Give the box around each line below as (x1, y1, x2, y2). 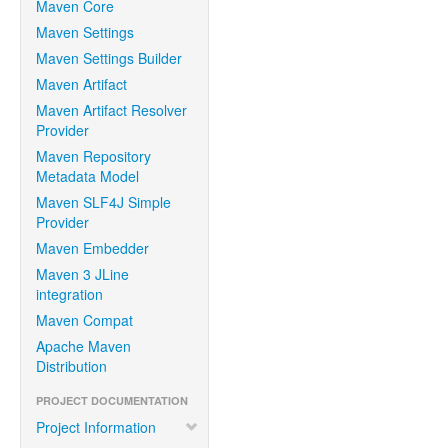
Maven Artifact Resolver (36, 100, 187, 120)
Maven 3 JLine (36, 264, 129, 284)
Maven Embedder (36, 238, 149, 258)
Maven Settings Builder (36, 48, 182, 68)
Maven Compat (36, 310, 133, 330)
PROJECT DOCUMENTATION (36, 393, 188, 408)
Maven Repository (36, 146, 151, 166)
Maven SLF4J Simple (36, 192, 171, 212)
